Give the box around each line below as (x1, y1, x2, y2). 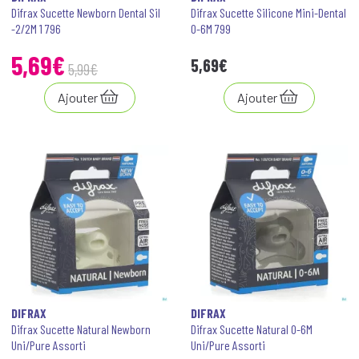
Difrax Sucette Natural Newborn (11, 321, 151, 337)
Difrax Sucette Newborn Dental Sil (11, 5, 160, 20)
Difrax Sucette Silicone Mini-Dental (191, 5, 346, 20)
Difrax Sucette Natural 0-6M (191, 321, 313, 337)
